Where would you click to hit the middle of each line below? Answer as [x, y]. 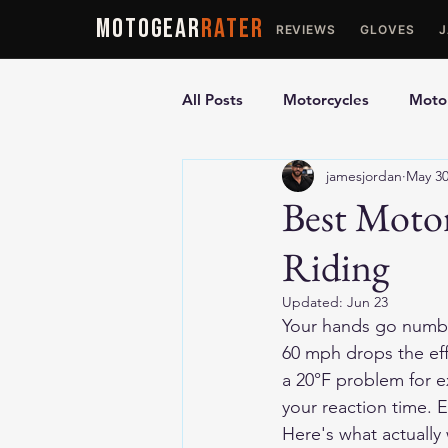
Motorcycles [326, 99]
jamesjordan [364, 175]
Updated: [314, 302]
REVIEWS [306, 29]
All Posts [212, 99]
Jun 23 [367, 302]
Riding [335, 267]
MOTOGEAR [149, 28]
